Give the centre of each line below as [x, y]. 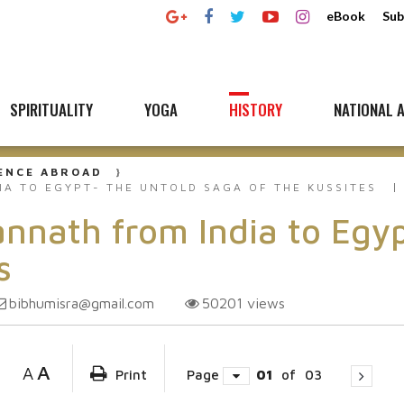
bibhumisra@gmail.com [82, 303]
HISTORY [256, 110]
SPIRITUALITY [51, 110]
